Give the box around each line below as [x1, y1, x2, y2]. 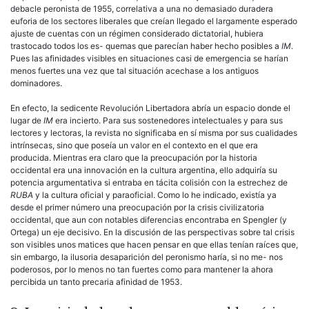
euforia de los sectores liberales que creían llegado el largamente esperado [10, 15, 297, 26]
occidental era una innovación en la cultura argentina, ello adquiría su [10, 164, 277, 175]
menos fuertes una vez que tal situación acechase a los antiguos [10, 65, 259, 76]
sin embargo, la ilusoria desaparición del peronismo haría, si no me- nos [10, 251, 283, 262]
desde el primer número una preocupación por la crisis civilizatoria [10, 201, 264, 212]
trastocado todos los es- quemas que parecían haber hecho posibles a [10, 40, 281, 51]
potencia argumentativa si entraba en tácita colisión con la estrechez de [10, 177, 288, 188]
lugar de [10, 114, 43, 126]
